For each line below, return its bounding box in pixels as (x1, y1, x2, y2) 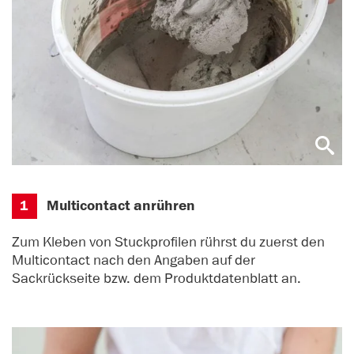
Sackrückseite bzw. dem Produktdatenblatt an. (12, 269, 304, 287)
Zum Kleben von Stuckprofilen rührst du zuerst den (12, 232, 325, 250)
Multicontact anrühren (47, 197, 196, 216)
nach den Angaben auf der (90, 250, 255, 269)
